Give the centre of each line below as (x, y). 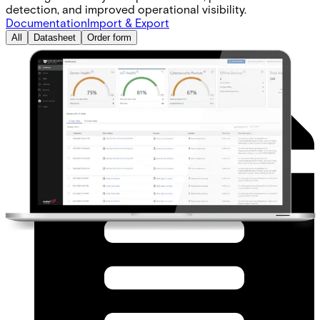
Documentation (46, 22)
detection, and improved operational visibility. (126, 9)
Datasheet (55, 37)
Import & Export (128, 22)
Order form (109, 37)
